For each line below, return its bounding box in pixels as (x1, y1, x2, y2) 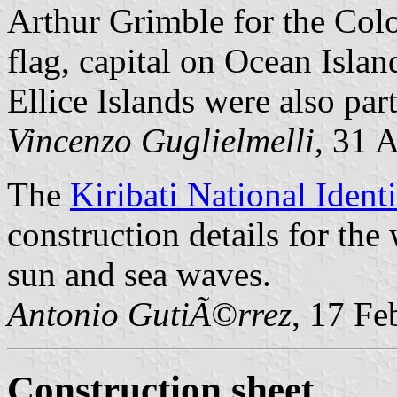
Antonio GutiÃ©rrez (7, 294, 292, 333)
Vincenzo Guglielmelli (7, 121, 315, 160)
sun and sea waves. (7, 254, 271, 293)
